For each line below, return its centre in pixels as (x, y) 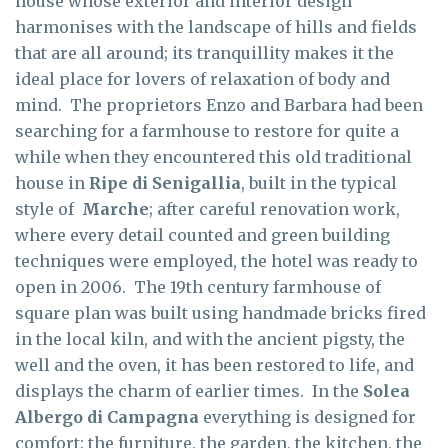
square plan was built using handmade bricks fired (220, 312)
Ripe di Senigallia (165, 182)
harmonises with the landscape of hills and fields (216, 26)
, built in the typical (319, 182)
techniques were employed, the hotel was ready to (216, 260)
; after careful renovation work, (274, 208)
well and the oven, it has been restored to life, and (214, 364)
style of (46, 208)
